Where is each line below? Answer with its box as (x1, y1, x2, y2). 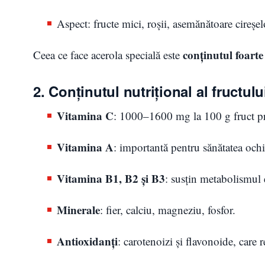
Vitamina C (57, 107, 114, 124)
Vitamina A (57, 138, 114, 155)
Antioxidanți (57, 232, 118, 249)
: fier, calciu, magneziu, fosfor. (100, 202, 235, 217)
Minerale (57, 201, 100, 218)
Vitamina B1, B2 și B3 (57, 170, 165, 186)
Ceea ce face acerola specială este (33, 47, 183, 62)
